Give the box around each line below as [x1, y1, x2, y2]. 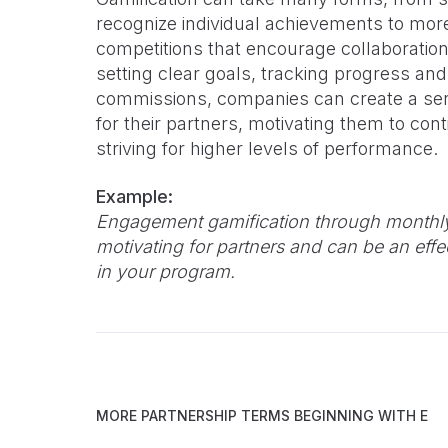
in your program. [96, 261, 235, 282]
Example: [96, 186, 173, 207]
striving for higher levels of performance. [96, 138, 438, 159]
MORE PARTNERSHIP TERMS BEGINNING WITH [96, 407, 420, 424]
